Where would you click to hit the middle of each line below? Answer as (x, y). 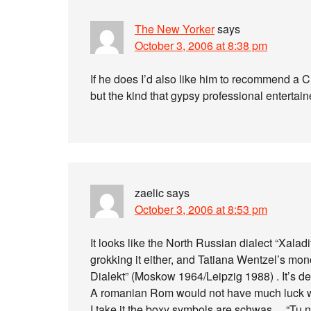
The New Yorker (175, 29)
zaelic (149, 193)
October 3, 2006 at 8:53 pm (201, 209)
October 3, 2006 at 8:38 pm (201, 45)
